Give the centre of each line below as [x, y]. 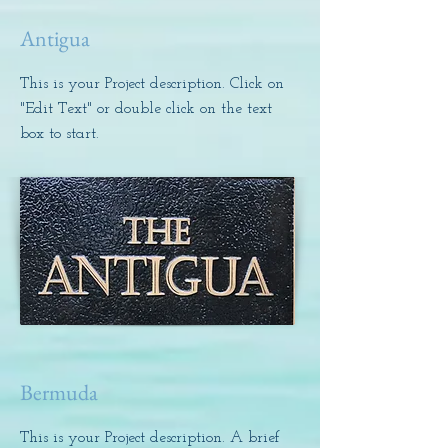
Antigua [55, 38]
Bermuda [59, 392]
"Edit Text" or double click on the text [146, 109]
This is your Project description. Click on [152, 84]
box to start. [59, 134]
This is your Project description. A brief [150, 438]
